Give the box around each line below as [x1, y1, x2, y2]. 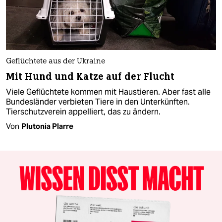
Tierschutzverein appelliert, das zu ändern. [6, 106, 161, 117]
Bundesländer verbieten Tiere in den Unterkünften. [6, 96, 190, 107]
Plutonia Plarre [21, 121, 73, 131]
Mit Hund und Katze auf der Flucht [6, 70, 175, 83]
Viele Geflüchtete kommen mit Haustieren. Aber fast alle [6, 86, 211, 97]
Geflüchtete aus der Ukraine [6, 57, 105, 65]
